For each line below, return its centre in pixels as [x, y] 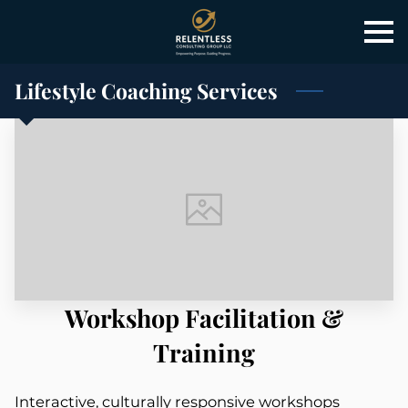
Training [204, 352]
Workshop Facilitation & [204, 318]
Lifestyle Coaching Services [146, 91]
